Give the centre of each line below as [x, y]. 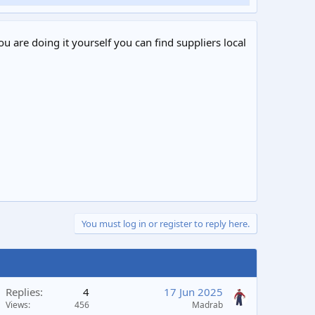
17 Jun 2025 [193, 292]
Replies [23, 292]
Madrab [207, 305]
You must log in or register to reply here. [166, 224]
